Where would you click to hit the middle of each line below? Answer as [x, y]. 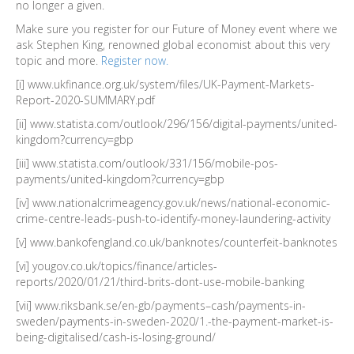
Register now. [135, 60]
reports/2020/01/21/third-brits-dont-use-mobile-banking [160, 282]
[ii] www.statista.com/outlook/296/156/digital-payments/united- [177, 124]
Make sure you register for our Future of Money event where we [177, 29]
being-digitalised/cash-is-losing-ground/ [116, 337]
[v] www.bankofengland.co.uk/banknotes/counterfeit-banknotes [177, 242]
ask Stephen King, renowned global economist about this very [173, 45]
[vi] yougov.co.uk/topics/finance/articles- [117, 266]
